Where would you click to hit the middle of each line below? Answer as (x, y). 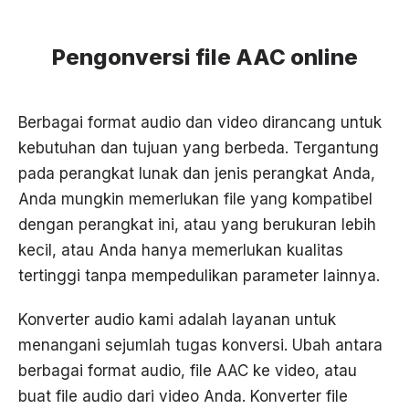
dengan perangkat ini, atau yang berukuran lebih (197, 225)
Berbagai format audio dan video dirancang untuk (200, 123)
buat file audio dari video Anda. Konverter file (183, 397)
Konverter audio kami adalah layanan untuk (177, 320)
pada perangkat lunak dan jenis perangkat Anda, (197, 174)
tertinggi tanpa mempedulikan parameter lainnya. (199, 276)
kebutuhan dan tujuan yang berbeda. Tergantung (199, 148)
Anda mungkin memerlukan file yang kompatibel (195, 199)
